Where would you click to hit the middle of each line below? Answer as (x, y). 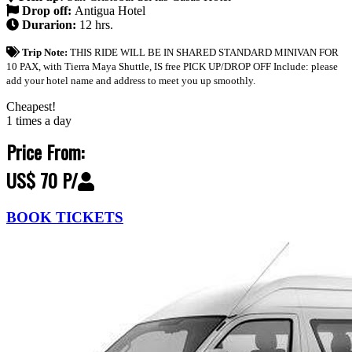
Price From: (45, 152)
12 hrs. (96, 25)
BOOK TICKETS (65, 217)
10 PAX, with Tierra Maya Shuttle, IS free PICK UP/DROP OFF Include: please (172, 67)
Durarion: (49, 25)
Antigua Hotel (110, 11)
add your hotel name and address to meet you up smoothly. (131, 81)
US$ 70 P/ (42, 180)
